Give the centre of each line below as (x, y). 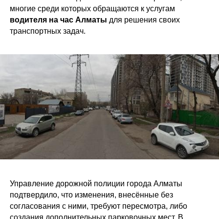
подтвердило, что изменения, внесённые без (91, 195)
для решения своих (144, 20)
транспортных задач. (48, 31)
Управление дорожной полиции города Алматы (96, 184)
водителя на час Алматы (59, 20)
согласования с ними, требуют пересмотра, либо (99, 206)
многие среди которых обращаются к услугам (92, 9)
